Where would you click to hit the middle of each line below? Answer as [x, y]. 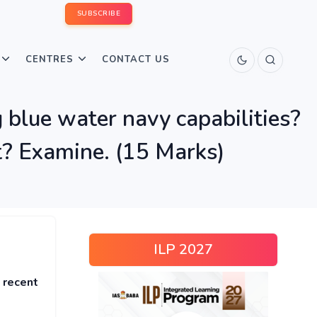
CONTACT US [136, 59]
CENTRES [50, 59]
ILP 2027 [183, 249]
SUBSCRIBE [98, 13]
